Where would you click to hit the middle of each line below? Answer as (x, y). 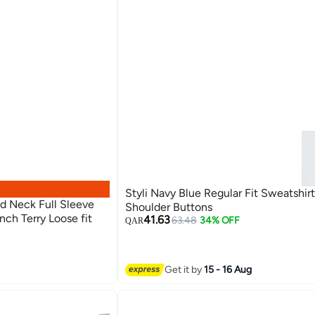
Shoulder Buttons (168, 207)
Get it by (184, 269)
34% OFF (220, 221)
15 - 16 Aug (227, 269)
